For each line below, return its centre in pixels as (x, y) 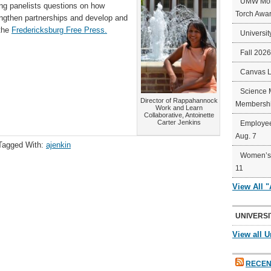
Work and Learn (179, 108)
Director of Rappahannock (179, 100)
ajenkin (58, 145)
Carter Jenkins (179, 122)
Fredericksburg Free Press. (59, 30)
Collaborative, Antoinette (179, 115)
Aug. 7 (246, 136)
